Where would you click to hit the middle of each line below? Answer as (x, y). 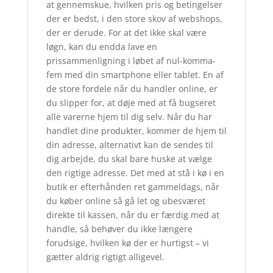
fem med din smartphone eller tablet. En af (135, 75)
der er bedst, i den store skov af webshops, (134, 19)
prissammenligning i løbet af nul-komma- (131, 61)
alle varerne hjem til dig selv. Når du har (129, 117)
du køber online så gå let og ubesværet (126, 201)
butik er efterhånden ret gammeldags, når (133, 187)
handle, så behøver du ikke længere (119, 229)
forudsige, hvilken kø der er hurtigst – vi (127, 243)
